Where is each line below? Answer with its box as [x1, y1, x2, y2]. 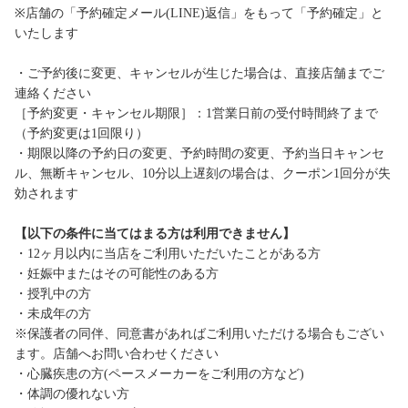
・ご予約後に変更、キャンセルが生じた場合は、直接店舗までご [15, 66, 384, 81]
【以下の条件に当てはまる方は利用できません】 [15, 227, 295, 241]
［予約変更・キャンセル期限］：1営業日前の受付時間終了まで [15, 107, 378, 121]
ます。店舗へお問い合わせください [15, 347, 219, 362]
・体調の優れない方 [15, 387, 129, 402]
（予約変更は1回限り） [15, 127, 148, 141]
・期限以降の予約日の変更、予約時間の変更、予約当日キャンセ [15, 147, 384, 161]
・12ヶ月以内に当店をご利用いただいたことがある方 [15, 247, 321, 261]
